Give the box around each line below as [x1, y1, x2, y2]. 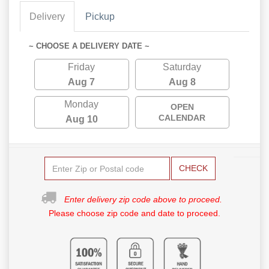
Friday [68, 62, 95, 73]
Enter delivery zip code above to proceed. [64, 195, 222, 205]
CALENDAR [159, 113, 206, 123]
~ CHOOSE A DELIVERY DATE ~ [29, 41, 150, 51]
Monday [64, 99, 99, 110]
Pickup [85, 11, 115, 22]
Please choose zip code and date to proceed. [49, 208, 220, 219]
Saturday [163, 62, 202, 73]
